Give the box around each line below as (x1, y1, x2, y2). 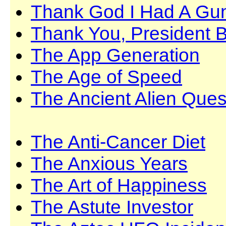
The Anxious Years (31, 153, 188, 174)
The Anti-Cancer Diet (31, 131, 205, 152)
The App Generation (31, 44, 200, 66)
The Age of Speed (31, 66, 182, 87)
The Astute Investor (31, 196, 193, 217)
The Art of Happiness (31, 175, 207, 196)
